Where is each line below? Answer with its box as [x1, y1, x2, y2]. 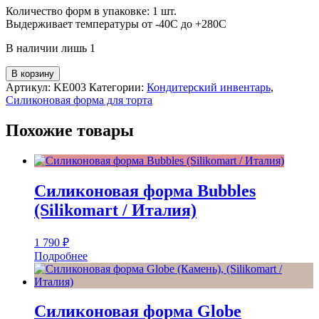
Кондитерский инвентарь [147, 80, 271, 93]
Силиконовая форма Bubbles [34, 181, 256, 200]
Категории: [89, 80, 147, 93]
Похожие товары [6, 120, 134, 140]
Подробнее [34, 249, 88, 262]
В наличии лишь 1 [6, 41, 95, 54]
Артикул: [6, 80, 53, 93]
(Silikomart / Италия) [34, 200, 197, 219]
